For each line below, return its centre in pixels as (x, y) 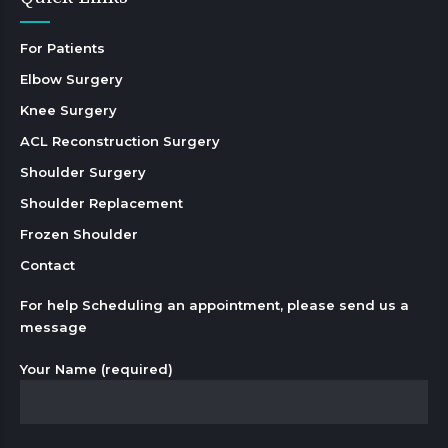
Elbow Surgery (71, 79)
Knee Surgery (68, 110)
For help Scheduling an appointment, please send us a (214, 305)
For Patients (62, 48)
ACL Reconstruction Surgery (120, 141)
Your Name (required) (96, 369)
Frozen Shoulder (79, 234)
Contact (47, 265)
